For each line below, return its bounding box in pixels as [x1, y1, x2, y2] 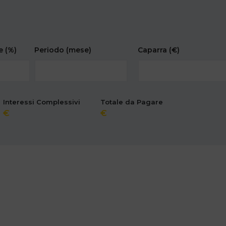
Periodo [34, 45, 67, 55]
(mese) [66, 45, 92, 55]
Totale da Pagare [100, 98, 163, 106]
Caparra [138, 45, 169, 55]
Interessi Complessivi [3, 98, 81, 106]
